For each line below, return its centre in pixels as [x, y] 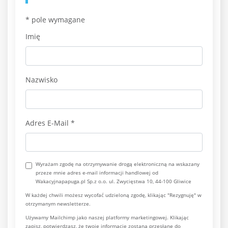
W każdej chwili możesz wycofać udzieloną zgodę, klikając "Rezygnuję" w [113, 195]
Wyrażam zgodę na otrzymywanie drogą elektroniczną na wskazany [118, 164]
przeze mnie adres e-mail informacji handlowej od [97, 173]
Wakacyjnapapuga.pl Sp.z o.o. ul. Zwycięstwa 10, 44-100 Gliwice [113, 181]
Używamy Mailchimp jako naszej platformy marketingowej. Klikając [107, 218]
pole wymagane [57, 19]
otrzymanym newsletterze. [58, 204]
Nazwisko [41, 79]
